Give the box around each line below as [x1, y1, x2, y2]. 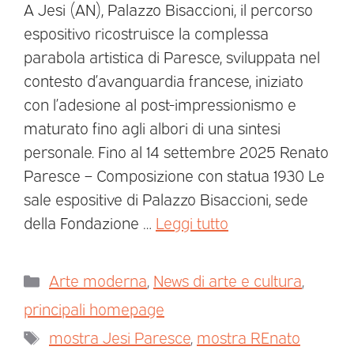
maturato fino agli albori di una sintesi [24, 117, 281, 137]
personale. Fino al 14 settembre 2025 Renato [24, 141, 329, 161]
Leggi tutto [156, 212, 228, 232]
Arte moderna [49, 269, 147, 290]
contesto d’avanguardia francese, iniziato [24, 70, 303, 90]
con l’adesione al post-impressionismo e [24, 93, 296, 114]
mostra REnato [197, 326, 300, 347]
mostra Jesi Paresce [49, 326, 190, 347]
